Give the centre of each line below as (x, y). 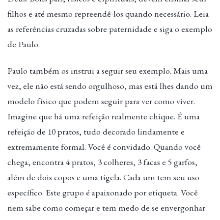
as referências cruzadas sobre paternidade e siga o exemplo (110, 29)
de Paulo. (24, 44)
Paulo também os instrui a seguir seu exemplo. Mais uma (108, 71)
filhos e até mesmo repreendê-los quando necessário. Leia (108, 14)
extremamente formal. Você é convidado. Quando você (104, 147)
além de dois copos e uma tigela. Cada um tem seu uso (103, 177)
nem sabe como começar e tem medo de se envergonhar (106, 208)
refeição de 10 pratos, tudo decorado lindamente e (96, 132)
